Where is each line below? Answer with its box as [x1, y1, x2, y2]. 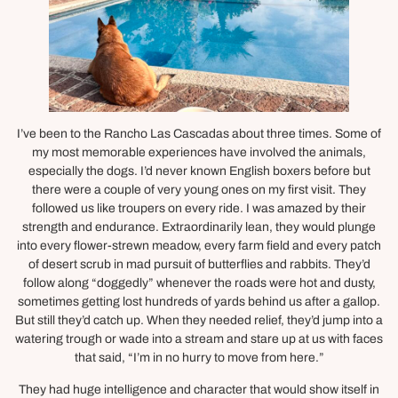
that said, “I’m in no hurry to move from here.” [74, 351, 324, 365]
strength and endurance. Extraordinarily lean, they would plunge [22, 220, 376, 235]
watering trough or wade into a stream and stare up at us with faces [15, 332, 383, 346]
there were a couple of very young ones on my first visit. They [32, 183, 366, 197]
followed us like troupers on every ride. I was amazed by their [32, 202, 366, 216]
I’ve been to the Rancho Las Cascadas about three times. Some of [17, 127, 381, 141]
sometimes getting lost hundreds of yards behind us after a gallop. [18, 295, 380, 309]
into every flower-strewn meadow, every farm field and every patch [17, 239, 381, 253]
